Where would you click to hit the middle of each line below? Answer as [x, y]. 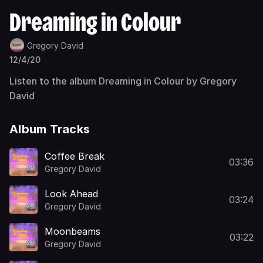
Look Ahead [71, 193]
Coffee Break [75, 156]
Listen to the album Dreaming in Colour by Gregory [123, 81]
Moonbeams [73, 231]
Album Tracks [50, 129]
